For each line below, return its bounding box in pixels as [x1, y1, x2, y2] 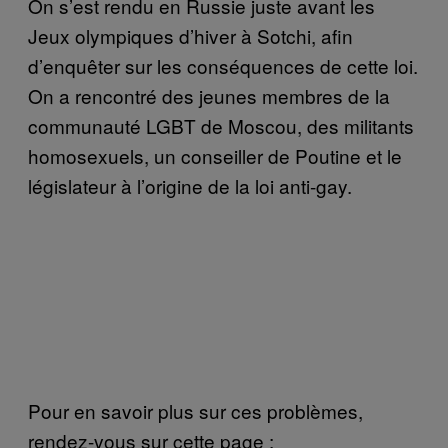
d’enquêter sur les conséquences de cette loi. [28, 51, 418, 79]
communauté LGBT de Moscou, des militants [28, 111, 414, 139]
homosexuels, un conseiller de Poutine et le [28, 141, 402, 169]
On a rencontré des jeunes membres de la [28, 81, 390, 109]
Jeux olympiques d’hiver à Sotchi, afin [28, 21, 353, 49]
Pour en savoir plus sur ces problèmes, [28, 396, 363, 424]
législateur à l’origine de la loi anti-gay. [28, 171, 352, 199]
